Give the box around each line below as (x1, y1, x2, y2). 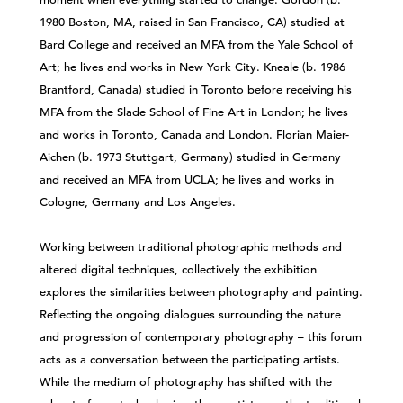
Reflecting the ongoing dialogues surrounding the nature (40, 307, 341, 322)
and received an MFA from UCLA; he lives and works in (40, 172, 334, 187)
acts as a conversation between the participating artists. (40, 352, 340, 367)
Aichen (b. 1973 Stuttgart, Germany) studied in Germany (40, 149, 341, 165)
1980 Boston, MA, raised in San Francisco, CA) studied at (40, 14, 345, 30)
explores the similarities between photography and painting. (40, 284, 363, 300)
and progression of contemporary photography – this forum (40, 329, 362, 345)
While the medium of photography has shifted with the (40, 374, 332, 390)
